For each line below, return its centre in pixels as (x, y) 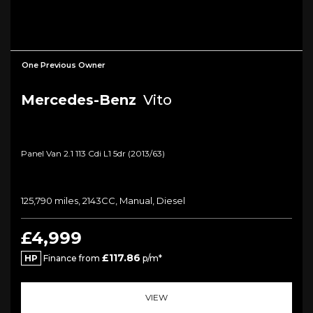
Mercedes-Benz (79, 100)
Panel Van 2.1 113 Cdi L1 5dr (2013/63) (93, 153)
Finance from (72, 258)
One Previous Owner (64, 65)
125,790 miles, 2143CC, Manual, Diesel (103, 200)
